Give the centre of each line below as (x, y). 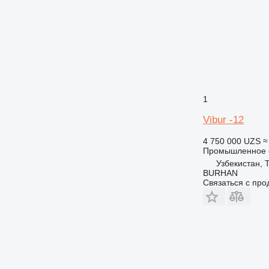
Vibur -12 (223, 120)
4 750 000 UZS (231, 141)
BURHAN (220, 173)
